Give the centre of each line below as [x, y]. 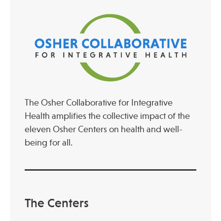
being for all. [49, 142]
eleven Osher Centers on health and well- [104, 129]
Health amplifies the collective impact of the [107, 116]
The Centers [57, 203]
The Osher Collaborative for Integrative [99, 102]
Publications [38, 34]
